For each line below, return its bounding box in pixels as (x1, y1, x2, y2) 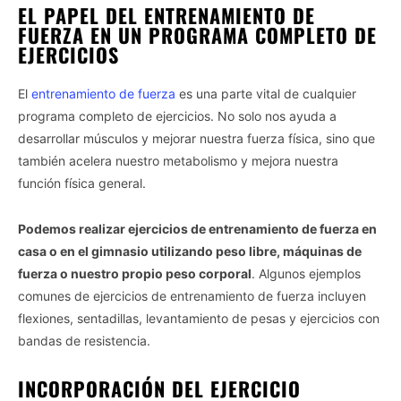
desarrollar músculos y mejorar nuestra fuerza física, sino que (18, 130, 375, 146)
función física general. (18, 175, 146, 191)
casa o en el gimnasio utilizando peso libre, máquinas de (18, 243, 362, 259)
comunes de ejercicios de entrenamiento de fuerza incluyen (18, 287, 366, 303)
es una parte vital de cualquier (175, 85, 356, 101)
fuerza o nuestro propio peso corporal (18, 265, 252, 281)
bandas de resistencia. (18, 332, 150, 348)
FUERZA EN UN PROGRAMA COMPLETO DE (18, 20, 377, 49)
